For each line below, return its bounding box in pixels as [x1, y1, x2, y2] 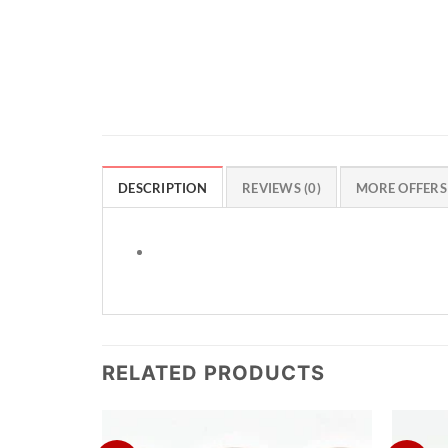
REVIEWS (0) [242, 180, 321, 197]
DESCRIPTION [118, 180, 207, 197]
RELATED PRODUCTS [102, 361, 325, 386]
